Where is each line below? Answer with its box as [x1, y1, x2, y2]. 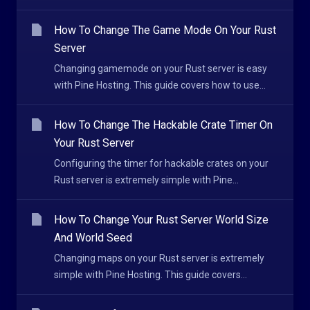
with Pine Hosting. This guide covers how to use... [54, 80, 266, 91]
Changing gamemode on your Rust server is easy [54, 63, 267, 74]
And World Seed [54, 231, 132, 244]
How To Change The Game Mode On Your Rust [54, 24, 276, 37]
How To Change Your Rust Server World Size [54, 213, 268, 226]
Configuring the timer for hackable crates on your [54, 158, 268, 169]
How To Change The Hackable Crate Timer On [54, 118, 273, 131]
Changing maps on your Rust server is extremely [54, 253, 264, 264]
